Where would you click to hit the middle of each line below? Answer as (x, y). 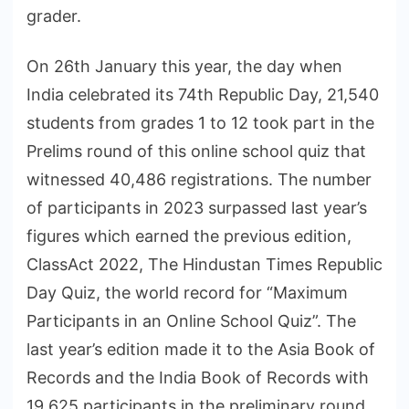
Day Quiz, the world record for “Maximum (187, 293)
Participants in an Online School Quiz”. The (191, 321)
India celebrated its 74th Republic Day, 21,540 (203, 95)
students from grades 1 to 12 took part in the (200, 123)
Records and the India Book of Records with (198, 378)
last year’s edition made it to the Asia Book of (201, 350)
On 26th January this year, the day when (184, 67)
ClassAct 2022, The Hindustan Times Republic (204, 265)
